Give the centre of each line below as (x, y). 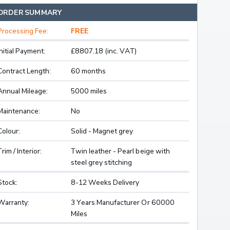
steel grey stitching (101, 162)
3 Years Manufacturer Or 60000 (122, 202)
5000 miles (89, 91)
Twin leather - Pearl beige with (120, 151)
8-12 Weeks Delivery (105, 182)
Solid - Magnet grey (102, 131)
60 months (88, 71)
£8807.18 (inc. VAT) (104, 51)
